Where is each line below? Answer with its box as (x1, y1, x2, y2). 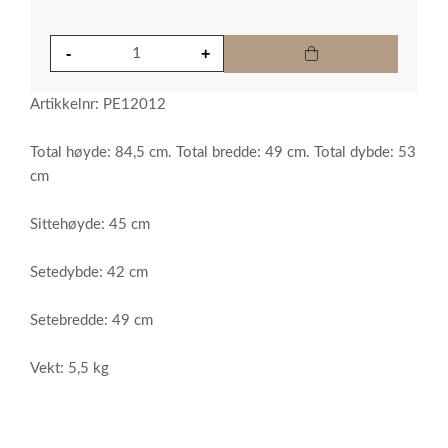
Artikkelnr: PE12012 (30, 97, 166, 112)
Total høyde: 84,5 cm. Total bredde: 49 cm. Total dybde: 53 (30, 145, 416, 160)
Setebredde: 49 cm (30, 313, 153, 328)
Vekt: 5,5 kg (30, 361, 109, 376)
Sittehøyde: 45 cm (30, 217, 150, 232)
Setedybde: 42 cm (30, 265, 148, 280)
